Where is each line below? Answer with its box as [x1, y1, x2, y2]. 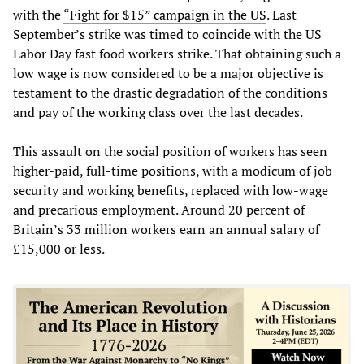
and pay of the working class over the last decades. [13, 102, 303, 121]
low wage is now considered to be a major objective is [13, 63, 323, 82]
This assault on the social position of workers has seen [13, 141, 327, 160]
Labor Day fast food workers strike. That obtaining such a [13, 44, 341, 63]
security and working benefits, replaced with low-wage [13, 180, 328, 199]
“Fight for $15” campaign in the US [63, 5, 266, 24]
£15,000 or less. [13, 239, 105, 258]
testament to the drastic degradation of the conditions [13, 83, 327, 102]
